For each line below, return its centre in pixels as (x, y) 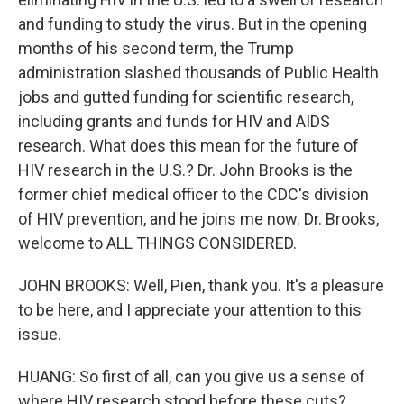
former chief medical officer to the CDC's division (193, 194)
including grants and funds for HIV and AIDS (174, 121)
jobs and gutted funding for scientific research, (186, 97)
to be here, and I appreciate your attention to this (190, 310)
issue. (40, 334)
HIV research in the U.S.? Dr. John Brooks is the (185, 170)
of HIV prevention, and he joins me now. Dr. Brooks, (198, 219)
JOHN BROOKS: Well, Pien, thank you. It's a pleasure (201, 285)
